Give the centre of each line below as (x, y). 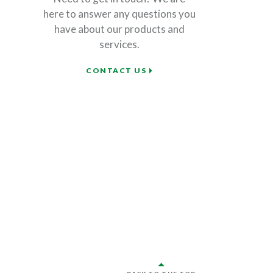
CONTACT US (116, 71)
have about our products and (119, 29)
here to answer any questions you (119, 14)
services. (119, 44)
